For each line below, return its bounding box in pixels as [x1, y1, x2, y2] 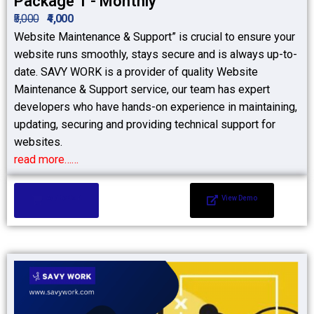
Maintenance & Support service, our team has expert [14, 83, 270, 96]
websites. [14, 135, 62, 149]
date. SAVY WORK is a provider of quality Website [14, 65, 258, 78]
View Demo [221, 194, 258, 202]
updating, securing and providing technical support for [14, 118, 275, 131]
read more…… [14, 153, 78, 166]
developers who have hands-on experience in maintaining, [14, 100, 297, 114]
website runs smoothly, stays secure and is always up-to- [14, 48, 297, 61]
